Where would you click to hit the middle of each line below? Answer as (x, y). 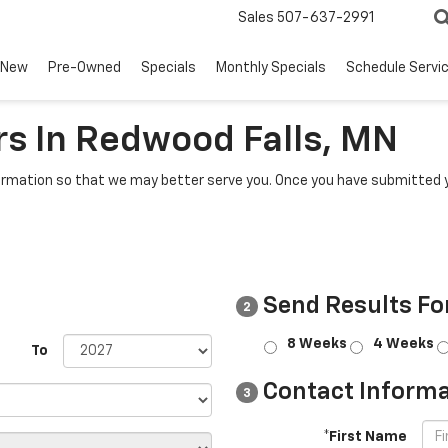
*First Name (365, 437)
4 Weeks (403, 344)
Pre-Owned (84, 68)
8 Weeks (317, 344)
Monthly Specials (271, 68)
